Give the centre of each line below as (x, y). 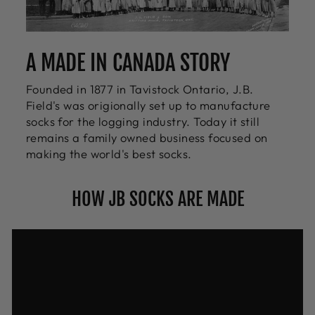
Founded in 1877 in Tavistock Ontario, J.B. (140, 89)
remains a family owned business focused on (147, 138)
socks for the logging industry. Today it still (143, 122)
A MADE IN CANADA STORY (128, 63)
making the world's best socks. (109, 154)
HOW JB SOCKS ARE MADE (157, 199)
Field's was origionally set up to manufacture (148, 105)
